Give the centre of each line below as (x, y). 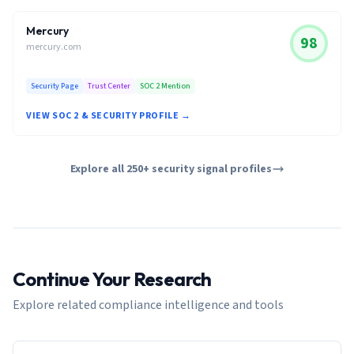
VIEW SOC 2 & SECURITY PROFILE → (109, 116)
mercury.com (54, 47)
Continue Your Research (112, 279)
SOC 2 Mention (165, 86)
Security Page (55, 86)
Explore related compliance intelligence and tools (148, 305)
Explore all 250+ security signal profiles (171, 169)
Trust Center (109, 86)
